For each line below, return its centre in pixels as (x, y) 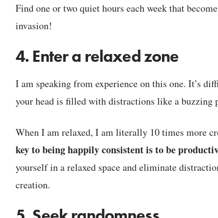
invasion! (34, 26)
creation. (33, 185)
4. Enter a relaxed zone (97, 56)
